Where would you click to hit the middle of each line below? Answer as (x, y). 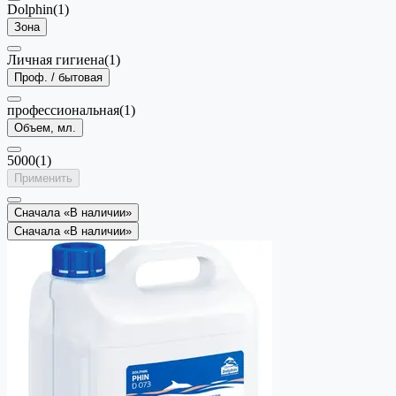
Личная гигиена (56, 59)
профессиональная (63, 110)
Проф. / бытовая (58, 77)
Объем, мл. (45, 127)
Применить (43, 178)
